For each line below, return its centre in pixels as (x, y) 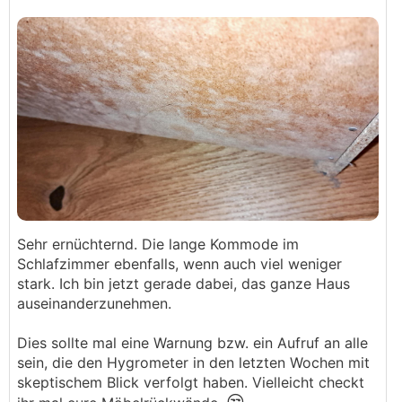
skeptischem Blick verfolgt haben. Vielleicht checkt (191, 382)
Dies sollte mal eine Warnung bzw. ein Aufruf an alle (192, 343)
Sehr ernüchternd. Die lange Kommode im (158, 244)
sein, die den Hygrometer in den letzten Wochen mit (193, 363)
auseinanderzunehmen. (96, 303)
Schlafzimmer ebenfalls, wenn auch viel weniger (179, 264)
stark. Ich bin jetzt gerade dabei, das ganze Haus (184, 284)
